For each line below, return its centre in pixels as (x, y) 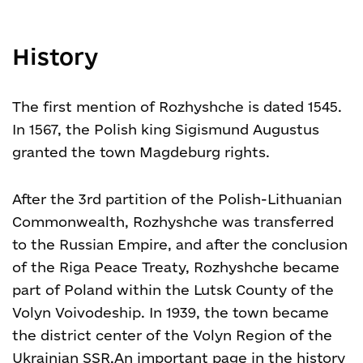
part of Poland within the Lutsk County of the (173, 290)
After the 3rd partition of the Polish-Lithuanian (177, 199)
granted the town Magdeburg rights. (141, 152)
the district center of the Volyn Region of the (172, 335)
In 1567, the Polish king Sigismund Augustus (166, 129)
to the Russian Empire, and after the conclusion (180, 244)
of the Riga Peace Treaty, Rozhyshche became (176, 267)
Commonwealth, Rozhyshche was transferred (173, 222)
